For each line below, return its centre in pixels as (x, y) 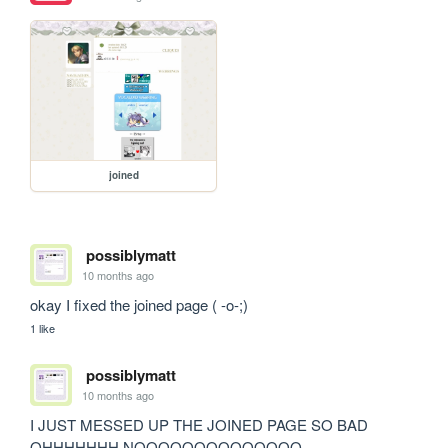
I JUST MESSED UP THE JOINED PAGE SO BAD (199, 424)
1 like (43, 327)
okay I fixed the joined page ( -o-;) (139, 304)
